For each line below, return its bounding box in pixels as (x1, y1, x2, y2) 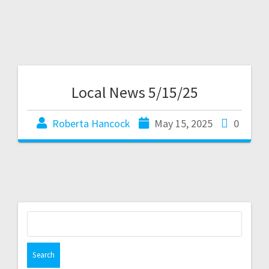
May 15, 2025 (154, 116, 213, 130)
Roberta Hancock (52, 116, 130, 130)
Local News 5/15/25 (71, 82, 198, 102)
